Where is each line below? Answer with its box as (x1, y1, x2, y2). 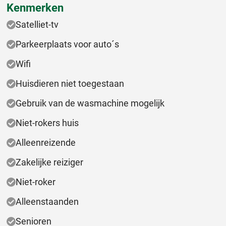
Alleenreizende (16, 137, 76, 148)
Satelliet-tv (16, 19, 59, 30)
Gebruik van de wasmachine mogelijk (16, 98, 164, 109)
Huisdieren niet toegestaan (16, 78, 124, 89)
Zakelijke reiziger (16, 157, 83, 168)
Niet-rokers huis (16, 118, 79, 129)
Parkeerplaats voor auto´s (16, 39, 119, 50)
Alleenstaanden (16, 196, 79, 207)
